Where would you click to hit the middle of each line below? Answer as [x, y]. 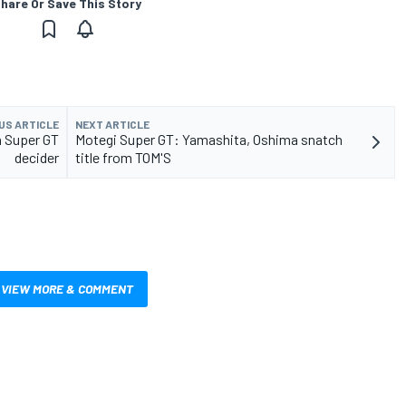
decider [37, 158]
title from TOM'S [123, 158]
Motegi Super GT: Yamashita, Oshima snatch [209, 140]
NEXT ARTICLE [112, 125]
